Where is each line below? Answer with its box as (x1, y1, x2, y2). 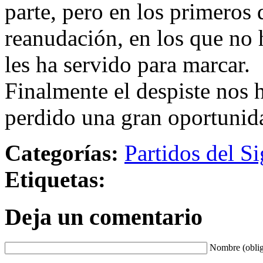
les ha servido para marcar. (5, 51, 250, 77)
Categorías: (5, 140, 119, 166)
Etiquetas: (5, 166, 106, 192)
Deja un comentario (5, 204, 203, 231)
